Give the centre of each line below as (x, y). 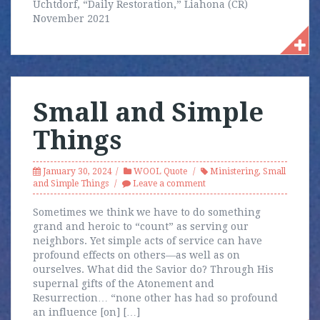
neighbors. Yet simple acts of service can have (147, 241)
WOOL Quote (160, 171)
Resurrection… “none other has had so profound (155, 298)
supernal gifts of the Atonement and (124, 284)
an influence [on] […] (86, 312)
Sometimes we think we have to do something (147, 212)
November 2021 (71, 19)
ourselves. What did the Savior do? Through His (153, 269)
